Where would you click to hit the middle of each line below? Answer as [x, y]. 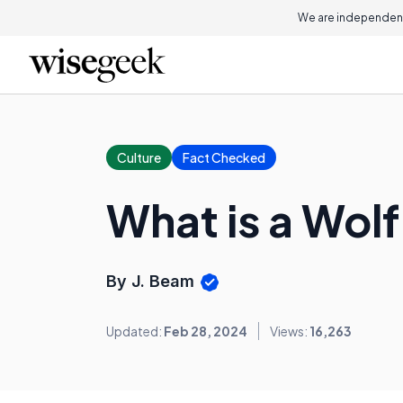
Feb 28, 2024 [206, 331]
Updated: [135, 331]
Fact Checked [224, 157]
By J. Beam [152, 281]
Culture [139, 157]
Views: [290, 331]
